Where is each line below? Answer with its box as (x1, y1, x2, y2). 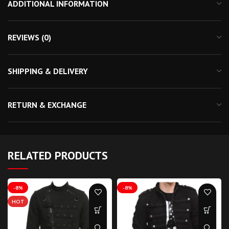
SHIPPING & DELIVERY (8, 65, 88, 76)
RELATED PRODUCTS (8, 148, 108, 163)
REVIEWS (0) (8, 32, 51, 42)
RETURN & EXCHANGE (8, 99, 86, 110)
